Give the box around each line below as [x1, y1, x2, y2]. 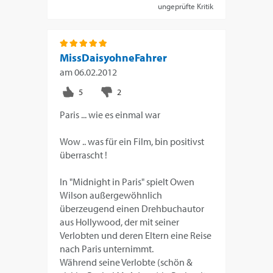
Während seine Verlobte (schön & [60, 255, 193, 268]
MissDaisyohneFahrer [60, 50, 168, 65]
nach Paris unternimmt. [60, 242, 154, 255]
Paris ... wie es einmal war [60, 108, 161, 121]
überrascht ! [60, 148, 108, 161]
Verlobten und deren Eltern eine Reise [60, 229, 212, 241]
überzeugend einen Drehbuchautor [60, 202, 205, 214]
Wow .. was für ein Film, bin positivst [60, 135, 205, 147]
